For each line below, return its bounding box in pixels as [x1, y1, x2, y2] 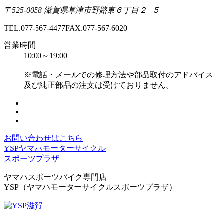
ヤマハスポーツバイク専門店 [4, 173, 107, 182]
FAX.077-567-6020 [65, 24, 127, 33]
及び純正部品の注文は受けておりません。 [24, 81, 174, 90]
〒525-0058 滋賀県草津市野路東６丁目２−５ [4, 6, 160, 15]
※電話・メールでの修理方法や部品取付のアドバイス [24, 71, 213, 79]
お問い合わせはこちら [4, 134, 83, 143]
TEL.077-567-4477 [4, 24, 65, 33]
